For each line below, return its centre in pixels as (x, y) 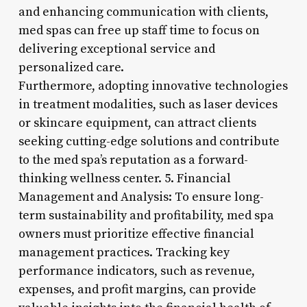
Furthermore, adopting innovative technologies (153, 86)
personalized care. (71, 67)
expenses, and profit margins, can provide (137, 289)
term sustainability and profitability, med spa (146, 215)
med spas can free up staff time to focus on (139, 30)
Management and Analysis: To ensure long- (141, 197)
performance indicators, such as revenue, (136, 271)
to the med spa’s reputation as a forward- (133, 160)
